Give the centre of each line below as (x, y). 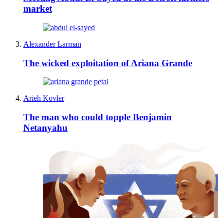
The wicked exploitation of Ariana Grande (108, 63)
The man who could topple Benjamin (98, 117)
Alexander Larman (52, 44)
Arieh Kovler (44, 98)
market (38, 9)
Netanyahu (45, 127)
